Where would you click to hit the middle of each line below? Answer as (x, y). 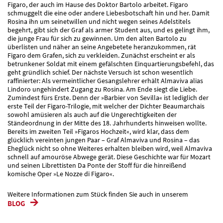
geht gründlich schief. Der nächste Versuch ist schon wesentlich (100, 72)
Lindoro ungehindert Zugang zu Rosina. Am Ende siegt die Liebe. (102, 89)
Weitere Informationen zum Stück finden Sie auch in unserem (98, 194)
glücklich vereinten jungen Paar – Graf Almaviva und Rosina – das (104, 140)
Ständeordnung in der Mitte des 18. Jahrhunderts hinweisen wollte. (107, 123)
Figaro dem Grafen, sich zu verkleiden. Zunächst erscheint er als (101, 55)
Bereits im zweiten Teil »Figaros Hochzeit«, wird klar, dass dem (98, 131)
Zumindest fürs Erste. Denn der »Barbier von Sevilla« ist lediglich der (108, 97)
